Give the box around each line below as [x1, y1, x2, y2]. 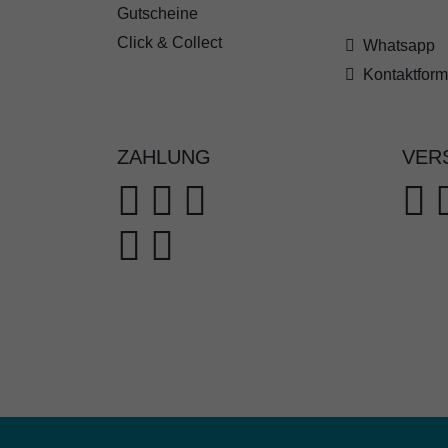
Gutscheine [117, 5, 198, 23]
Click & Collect [117, 34, 222, 52]
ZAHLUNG [117, 146, 211, 169]
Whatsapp [359, 37, 435, 55]
